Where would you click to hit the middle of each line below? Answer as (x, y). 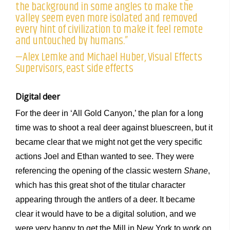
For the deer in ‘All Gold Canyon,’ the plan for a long (109, 113)
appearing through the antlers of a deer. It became (105, 200)
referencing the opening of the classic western (100, 171)
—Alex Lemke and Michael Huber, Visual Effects (109, 57)
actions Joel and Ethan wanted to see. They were (105, 157)
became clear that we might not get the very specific (109, 142)
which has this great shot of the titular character (100, 185)
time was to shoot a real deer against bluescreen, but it (114, 128)
